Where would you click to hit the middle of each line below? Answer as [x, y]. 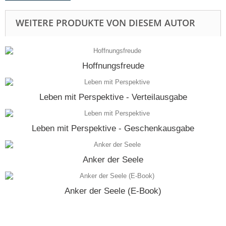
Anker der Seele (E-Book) [113, 191]
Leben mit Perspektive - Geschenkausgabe [113, 128]
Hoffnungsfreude [113, 66]
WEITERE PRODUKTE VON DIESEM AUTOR [105, 22]
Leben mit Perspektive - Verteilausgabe [113, 97]
